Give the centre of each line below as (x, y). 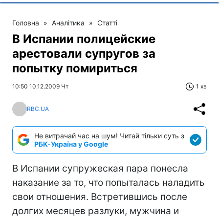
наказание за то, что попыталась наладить (109, 182)
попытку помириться (75, 68)
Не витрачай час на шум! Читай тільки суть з (109, 135)
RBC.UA (38, 109)
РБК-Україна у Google (71, 144)
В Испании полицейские (84, 39)
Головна (26, 22)
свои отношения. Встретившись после (100, 197)
